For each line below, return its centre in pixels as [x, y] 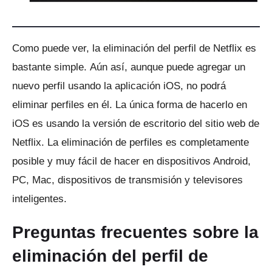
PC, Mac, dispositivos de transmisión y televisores [127, 180]
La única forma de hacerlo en [181, 104]
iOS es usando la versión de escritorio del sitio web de [136, 123]
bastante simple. [51, 67]
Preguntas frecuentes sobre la [135, 232]
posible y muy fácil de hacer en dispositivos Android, [131, 161]
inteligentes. [39, 199]
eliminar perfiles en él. [64, 104]
